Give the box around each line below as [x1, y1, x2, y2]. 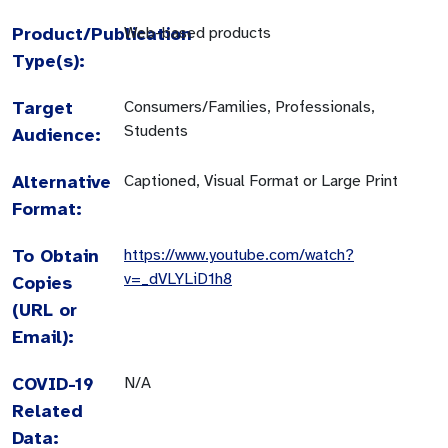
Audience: [12, 123, 101, 146]
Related [12, 399, 83, 422]
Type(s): [12, 49, 85, 72]
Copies [12, 271, 72, 294]
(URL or [12, 298, 77, 321]
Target [12, 96, 73, 119]
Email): [12, 325, 74, 348]
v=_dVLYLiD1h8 [124, 268, 232, 289]
